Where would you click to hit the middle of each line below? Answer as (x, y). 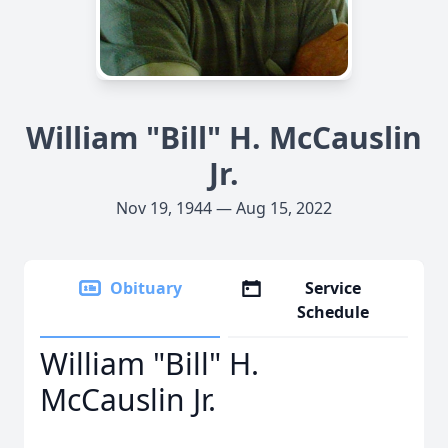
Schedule (333, 312)
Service (333, 288)
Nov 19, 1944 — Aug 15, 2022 (224, 208)
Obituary (146, 288)
